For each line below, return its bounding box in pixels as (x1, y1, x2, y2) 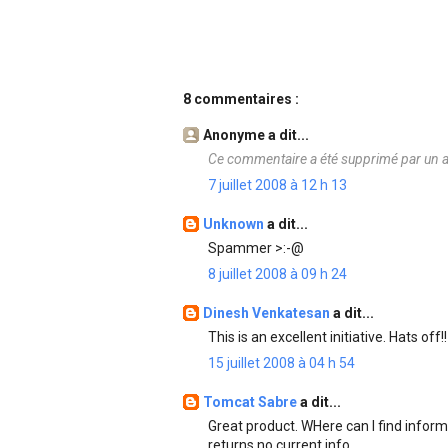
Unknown (203, 216, 267, 232)
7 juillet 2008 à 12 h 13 (208, 177, 347, 193)
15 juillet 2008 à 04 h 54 (208, 355, 355, 371)
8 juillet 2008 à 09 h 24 (208, 266, 347, 282)
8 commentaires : (183, 91, 299, 107)
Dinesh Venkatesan (203, 305, 333, 321)
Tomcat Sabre (203, 394, 300, 410)
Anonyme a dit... (203, 127, 309, 143)
